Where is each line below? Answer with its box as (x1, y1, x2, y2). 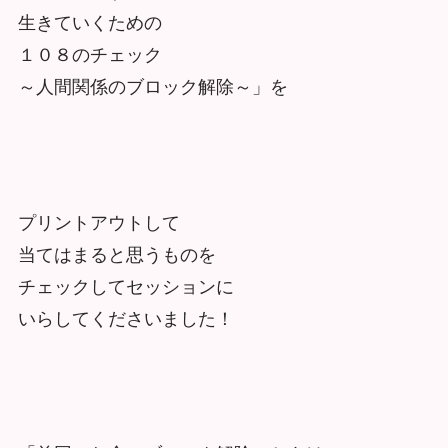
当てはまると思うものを (17, 244, 216, 265)
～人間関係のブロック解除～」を (17, 77, 288, 98)
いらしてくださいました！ (17, 308, 234, 329)
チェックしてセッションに (17, 276, 234, 297)
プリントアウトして (17, 212, 180, 233)
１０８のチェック (17, 45, 162, 66)
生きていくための (17, 13, 162, 34)
